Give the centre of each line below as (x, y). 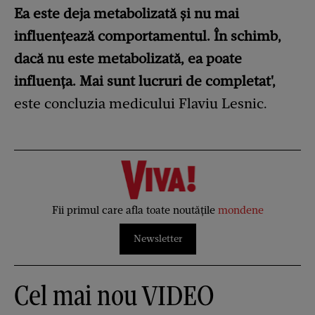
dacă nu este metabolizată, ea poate (128, 59)
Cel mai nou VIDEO (114, 295)
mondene (240, 210)
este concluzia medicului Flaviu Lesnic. (141, 104)
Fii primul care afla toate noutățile (135, 210)
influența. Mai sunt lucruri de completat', (145, 81)
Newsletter (157, 238)
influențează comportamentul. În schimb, (148, 36)
